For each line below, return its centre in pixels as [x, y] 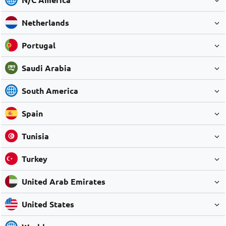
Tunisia [35, 136]
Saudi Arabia [46, 68]
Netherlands [45, 22]
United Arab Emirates [63, 181]
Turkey [34, 158]
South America [50, 90]
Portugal [38, 45]
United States [48, 204]
